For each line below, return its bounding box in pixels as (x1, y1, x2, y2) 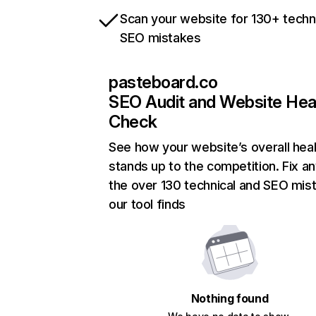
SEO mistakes (120, 30, 201, 46)
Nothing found (190, 291, 269, 306)
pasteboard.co (109, 72, 218, 93)
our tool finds (109, 197, 186, 212)
